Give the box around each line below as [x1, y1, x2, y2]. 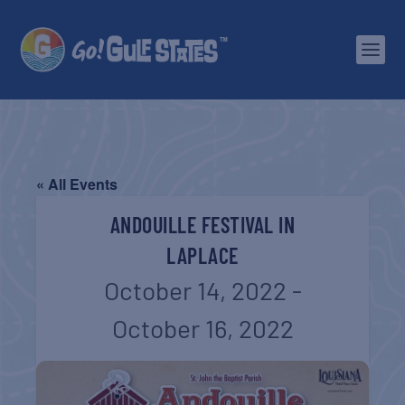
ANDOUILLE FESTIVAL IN [109, 212, 296, 238]
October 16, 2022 [111, 313, 294, 344]
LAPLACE [166, 242, 239, 268]
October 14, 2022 [103, 275, 287, 306]
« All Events [36, 174, 118, 194]
